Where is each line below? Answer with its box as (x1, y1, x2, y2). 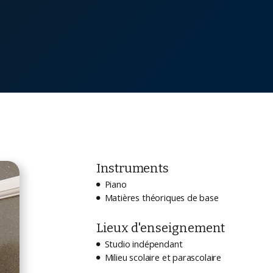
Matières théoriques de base (104, 191, 219, 204)
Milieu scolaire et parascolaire (104, 250, 222, 263)
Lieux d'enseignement (96, 220, 225, 235)
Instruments (96, 161, 169, 175)
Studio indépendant (104, 237, 183, 250)
